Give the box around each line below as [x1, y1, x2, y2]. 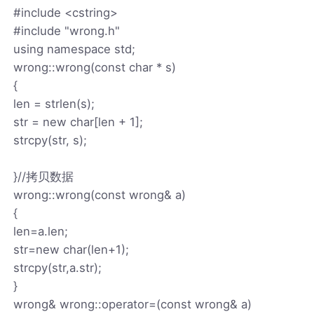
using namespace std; [13, 41, 136, 56]
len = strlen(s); [13, 96, 95, 111]
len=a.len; [13, 224, 69, 238]
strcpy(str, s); [13, 132, 88, 147]
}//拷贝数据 [13, 169, 74, 184]
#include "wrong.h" [13, 23, 121, 38]
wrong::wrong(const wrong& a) [13, 187, 186, 202]
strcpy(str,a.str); [13, 260, 102, 275]
